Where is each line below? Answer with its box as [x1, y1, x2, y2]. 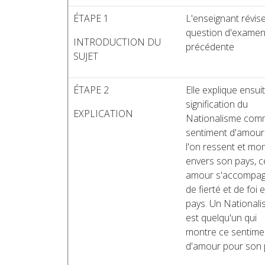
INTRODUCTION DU [73, 35, 161, 49]
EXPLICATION [73, 107, 133, 120]
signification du [186, 98, 248, 111]
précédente [186, 40, 234, 53]
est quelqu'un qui [186, 211, 257, 224]
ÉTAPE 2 [73, 83, 109, 96]
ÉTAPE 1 [73, 12, 109, 25]
